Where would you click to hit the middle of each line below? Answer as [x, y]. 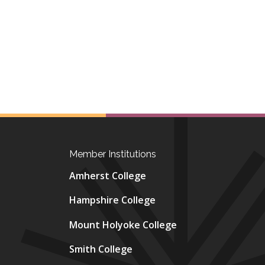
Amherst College [107, 175]
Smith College [101, 249]
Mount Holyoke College [123, 224]
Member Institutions [112, 154]
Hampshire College [112, 200]
